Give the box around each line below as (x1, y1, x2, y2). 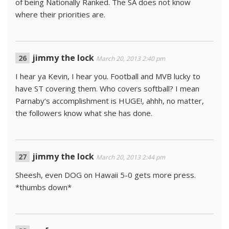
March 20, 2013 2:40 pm (96, 54, 165, 63)
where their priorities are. (15, 9, 105, 19)
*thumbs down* (15, 182, 72, 192)
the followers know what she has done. (15, 108, 152, 118)
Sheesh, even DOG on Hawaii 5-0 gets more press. (15, 170, 196, 180)
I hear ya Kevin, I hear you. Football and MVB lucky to (15, 71, 200, 81)
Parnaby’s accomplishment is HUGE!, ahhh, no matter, (15, 96, 204, 106)
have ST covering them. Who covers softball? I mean (15, 83, 199, 94)
